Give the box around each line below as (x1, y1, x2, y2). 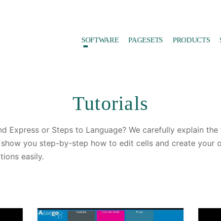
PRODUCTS (172, 35, 210, 44)
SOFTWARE (81, 35, 119, 44)
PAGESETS (128, 35, 163, 44)
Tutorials (72, 92, 149, 114)
